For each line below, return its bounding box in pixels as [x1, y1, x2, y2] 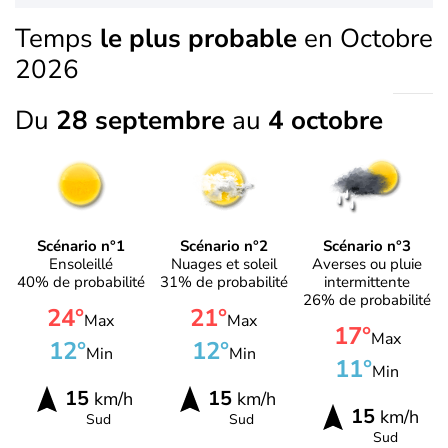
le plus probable [100, 21, 297, 56]
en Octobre [297, 21, 433, 56]
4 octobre [268, 103, 383, 138]
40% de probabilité [16, 271, 145, 292]
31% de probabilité [159, 271, 288, 292]
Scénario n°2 [179, 235, 268, 256]
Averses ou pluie [312, 253, 423, 274]
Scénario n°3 [323, 235, 412, 256]
